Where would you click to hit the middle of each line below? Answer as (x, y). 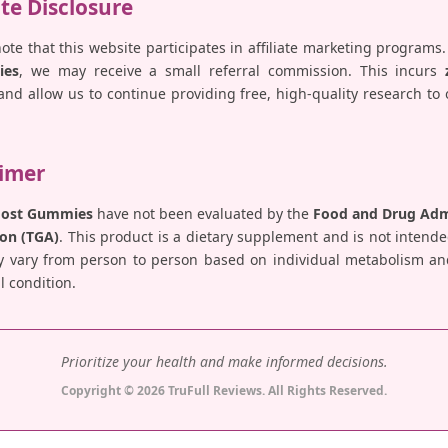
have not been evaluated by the (203, 214)
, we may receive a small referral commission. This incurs (232, 71)
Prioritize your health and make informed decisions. (224, 362)
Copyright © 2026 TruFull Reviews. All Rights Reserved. (224, 391)
